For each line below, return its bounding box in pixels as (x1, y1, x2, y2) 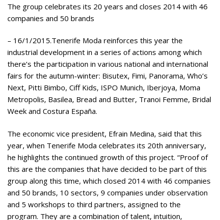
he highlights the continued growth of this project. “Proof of (7, 152, 208, 162)
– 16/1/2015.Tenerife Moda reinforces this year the (7, 35, 183, 46)
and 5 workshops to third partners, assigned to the (7, 199, 181, 209)
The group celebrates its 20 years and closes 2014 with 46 (7, 1, 208, 11)
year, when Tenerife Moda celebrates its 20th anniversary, (7, 140, 206, 150)
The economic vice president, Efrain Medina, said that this (7, 128, 202, 138)
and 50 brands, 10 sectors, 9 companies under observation (7, 187, 208, 197)
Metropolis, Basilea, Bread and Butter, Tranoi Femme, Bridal (7, 94, 211, 105)
